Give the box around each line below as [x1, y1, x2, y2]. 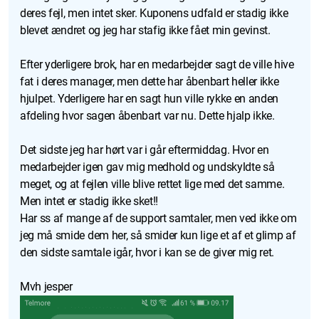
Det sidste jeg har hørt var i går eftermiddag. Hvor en [20, 142, 269, 157]
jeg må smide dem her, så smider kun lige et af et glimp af [20, 228, 296, 242]
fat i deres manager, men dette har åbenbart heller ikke [20, 74, 279, 88]
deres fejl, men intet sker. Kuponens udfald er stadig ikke [20, 6, 288, 20]
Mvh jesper [20, 279, 75, 293]
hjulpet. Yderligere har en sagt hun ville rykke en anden [20, 91, 279, 105]
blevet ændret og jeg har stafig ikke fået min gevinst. [20, 23, 273, 37]
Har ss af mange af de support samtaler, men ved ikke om [20, 211, 297, 225]
